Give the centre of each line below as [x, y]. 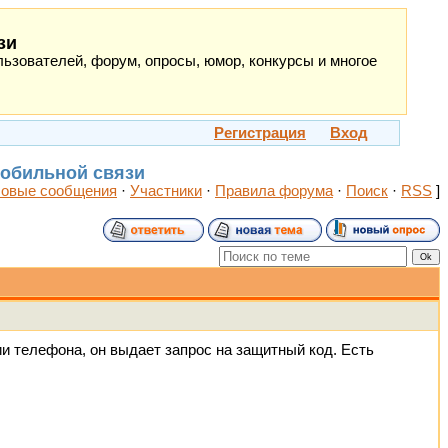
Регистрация [260, 133]
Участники [166, 191]
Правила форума [274, 191]
